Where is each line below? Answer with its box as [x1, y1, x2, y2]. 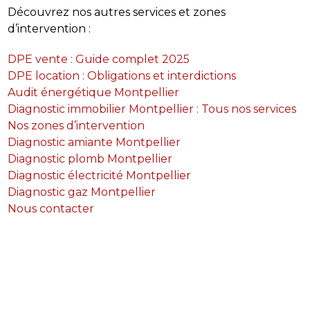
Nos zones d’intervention [7, 118, 145, 132]
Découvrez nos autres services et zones [7, 5, 226, 19]
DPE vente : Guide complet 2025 [7, 52, 190, 66]
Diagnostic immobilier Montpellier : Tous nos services [7, 102, 296, 116]
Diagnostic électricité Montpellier [7, 168, 191, 182]
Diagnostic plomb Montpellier [7, 152, 172, 165]
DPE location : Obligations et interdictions [7, 69, 236, 82]
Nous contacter [7, 201, 94, 215]
